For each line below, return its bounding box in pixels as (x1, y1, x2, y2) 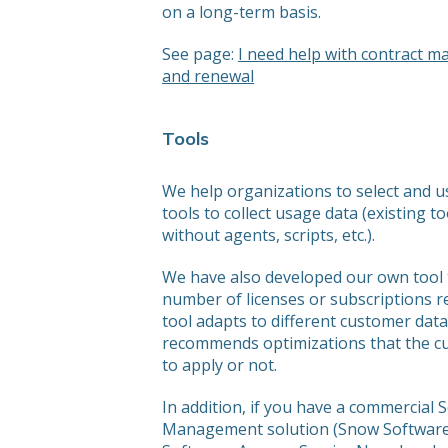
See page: (161, 43, 238, 65)
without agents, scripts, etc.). (161, 224, 375, 246)
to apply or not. (161, 354, 277, 376)
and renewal (161, 65, 254, 87)
